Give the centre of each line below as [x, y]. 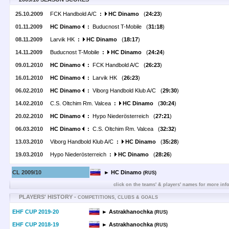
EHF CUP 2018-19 [36, 224]
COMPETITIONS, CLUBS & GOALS [118, 197]
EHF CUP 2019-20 [36, 212]
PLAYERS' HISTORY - [48, 197]
